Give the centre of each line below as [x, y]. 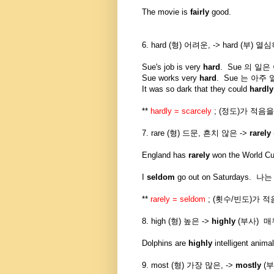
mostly [248, 265]
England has [165, 155]
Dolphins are [165, 243]
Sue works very [171, 78]
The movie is [166, 12]
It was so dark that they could [194, 89]
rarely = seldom [178, 199]
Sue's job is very [171, 67]
